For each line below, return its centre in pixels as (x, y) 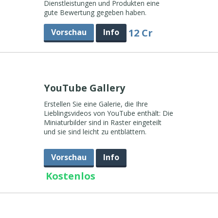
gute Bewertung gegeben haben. (95, 12)
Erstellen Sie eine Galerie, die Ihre (96, 104)
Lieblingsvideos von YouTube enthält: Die (108, 113)
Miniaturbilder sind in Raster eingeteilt (102, 122)
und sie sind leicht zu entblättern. (95, 132)
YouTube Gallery (85, 88)
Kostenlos (70, 176)
